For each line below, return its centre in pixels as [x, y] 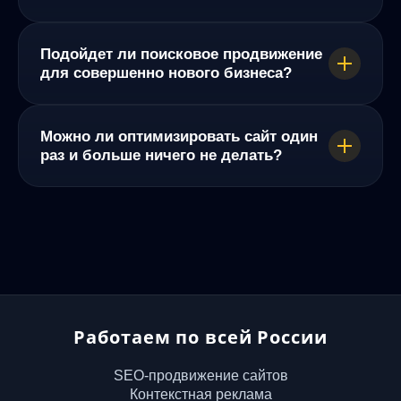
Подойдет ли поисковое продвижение [181, 54]
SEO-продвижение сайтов [200, 375]
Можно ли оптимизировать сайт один [179, 136]
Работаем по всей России [200, 337]
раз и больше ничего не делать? [161, 155]
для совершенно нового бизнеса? [166, 73]
